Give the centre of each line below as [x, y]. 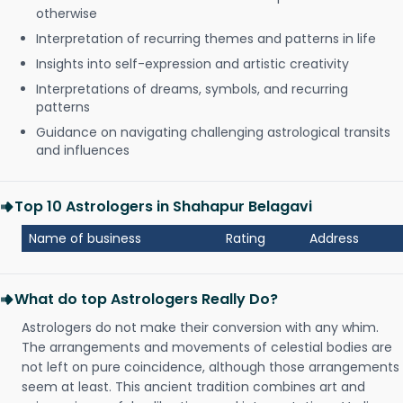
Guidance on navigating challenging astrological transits [213, 132]
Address [334, 238]
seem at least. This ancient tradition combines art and [193, 387]
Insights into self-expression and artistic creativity [193, 64]
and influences [83, 150]
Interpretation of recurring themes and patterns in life [206, 39]
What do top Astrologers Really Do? [146, 299]
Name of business [85, 238]
